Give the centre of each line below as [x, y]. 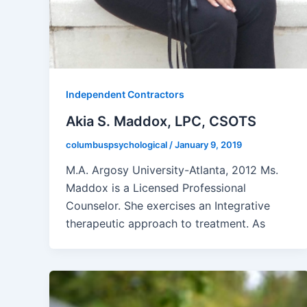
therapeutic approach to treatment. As [165, 224]
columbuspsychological [118, 144]
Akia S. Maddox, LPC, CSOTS [161, 121]
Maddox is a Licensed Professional [156, 188]
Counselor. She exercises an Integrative [168, 206]
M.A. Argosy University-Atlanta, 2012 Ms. [172, 170]
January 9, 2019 [208, 144]
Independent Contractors [125, 94]
